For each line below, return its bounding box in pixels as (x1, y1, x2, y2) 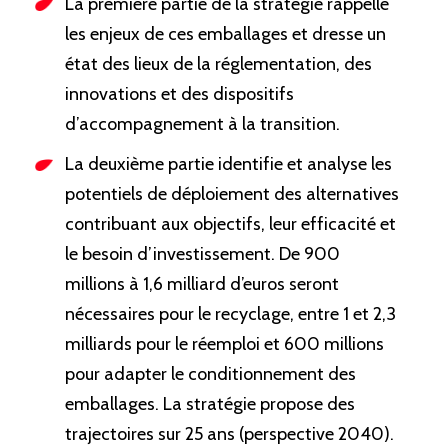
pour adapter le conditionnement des (64, 363, 356, 386)
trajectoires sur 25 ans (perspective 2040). (64, 423, 394, 446)
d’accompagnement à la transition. (64, 113, 340, 136)
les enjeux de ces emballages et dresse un (64, 23, 386, 46)
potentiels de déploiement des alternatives (64, 183, 399, 206)
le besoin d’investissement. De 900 (64, 243, 340, 266)
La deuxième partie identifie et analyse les (64, 153, 392, 176)
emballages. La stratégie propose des (64, 393, 355, 416)
